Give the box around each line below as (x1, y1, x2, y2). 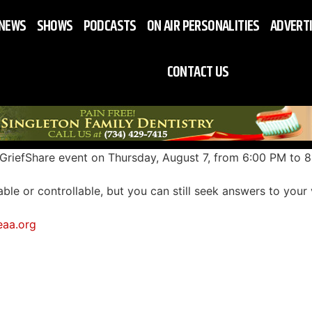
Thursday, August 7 (108, 150, 208, 164)
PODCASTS (83, 15, 136, 38)
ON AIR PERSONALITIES (146, 15, 260, 38)
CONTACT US (166, 61, 229, 84)
